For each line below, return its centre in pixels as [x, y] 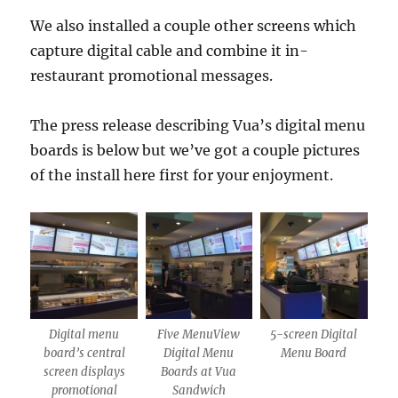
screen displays [84, 372]
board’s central [84, 354]
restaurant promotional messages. [152, 75]
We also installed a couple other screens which [194, 25]
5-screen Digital [314, 335]
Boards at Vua [199, 372]
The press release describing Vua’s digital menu [198, 125]
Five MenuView [199, 335]
